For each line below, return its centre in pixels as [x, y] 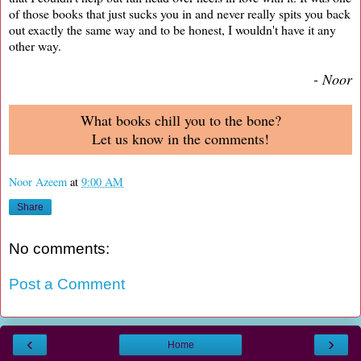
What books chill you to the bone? [180, 120]
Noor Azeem [38, 181]
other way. [35, 45]
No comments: [59, 249]
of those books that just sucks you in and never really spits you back [180, 13]
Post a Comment [67, 284]
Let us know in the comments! [180, 138]
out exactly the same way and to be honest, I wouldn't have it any [172, 29]
